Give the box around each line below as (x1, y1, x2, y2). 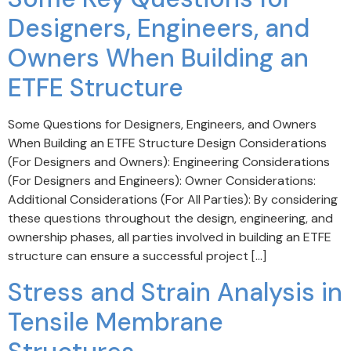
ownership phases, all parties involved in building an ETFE (8, 229, 331, 246)
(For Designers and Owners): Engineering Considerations (8, 154, 330, 171)
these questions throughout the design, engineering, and (8, 210, 333, 227)
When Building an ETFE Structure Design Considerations (8, 135, 327, 152)
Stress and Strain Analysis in (8, 275, 342, 309)
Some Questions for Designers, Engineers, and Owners (8, 116, 317, 133)
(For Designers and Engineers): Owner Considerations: (8, 172, 316, 190)
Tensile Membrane (8, 305, 223, 338)
